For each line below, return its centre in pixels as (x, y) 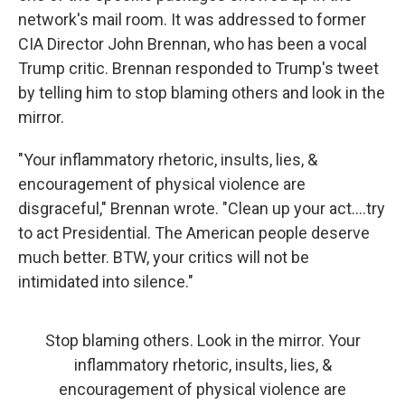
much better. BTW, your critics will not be (164, 257)
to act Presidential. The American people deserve (194, 233)
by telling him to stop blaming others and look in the (202, 93)
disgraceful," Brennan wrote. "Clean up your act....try (202, 208)
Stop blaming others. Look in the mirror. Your (202, 340)
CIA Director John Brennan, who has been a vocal (193, 44)
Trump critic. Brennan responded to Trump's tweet (198, 68)
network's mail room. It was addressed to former (192, 19)
